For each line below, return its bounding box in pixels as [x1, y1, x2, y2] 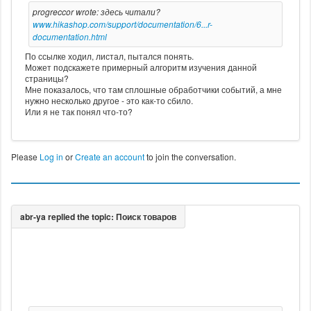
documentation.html [32, 31, 107, 43]
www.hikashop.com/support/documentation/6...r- [32, 18, 212, 31]
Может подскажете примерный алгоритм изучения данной [24, 61, 257, 74]
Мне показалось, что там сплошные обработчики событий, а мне [24, 83, 282, 96]
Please [10, 151, 40, 163]
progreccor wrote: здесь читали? [32, 6, 160, 18]
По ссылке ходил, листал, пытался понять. [24, 50, 194, 62]
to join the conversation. [144, 151, 236, 163]
